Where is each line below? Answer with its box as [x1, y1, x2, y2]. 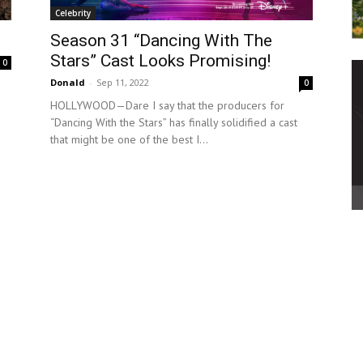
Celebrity [55, 7, 91, 19]
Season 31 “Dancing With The [50, 31, 272, 50]
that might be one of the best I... [50, 132, 208, 147]
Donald [50, 76, 85, 88]
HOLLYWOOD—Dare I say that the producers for [50, 98, 284, 113]
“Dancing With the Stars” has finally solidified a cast [50, 115, 297, 130]
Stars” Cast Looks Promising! [50, 51, 271, 70]
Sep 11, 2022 [96, 76, 149, 88]
